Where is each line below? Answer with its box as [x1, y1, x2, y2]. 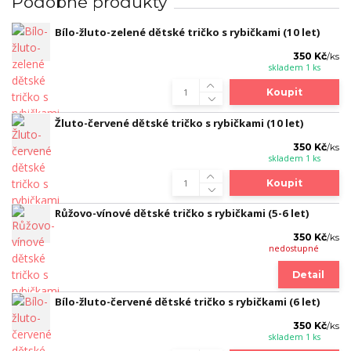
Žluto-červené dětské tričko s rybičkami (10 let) [55, 115, 304, 130]
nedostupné [268, 243, 319, 255]
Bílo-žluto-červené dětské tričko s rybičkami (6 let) [55, 295, 320, 309]
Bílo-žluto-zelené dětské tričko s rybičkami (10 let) [55, 24, 320, 39]
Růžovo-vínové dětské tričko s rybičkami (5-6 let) [55, 206, 309, 221]
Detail [292, 268, 325, 280]
